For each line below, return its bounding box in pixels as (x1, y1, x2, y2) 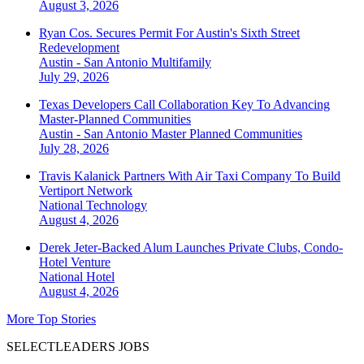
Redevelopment (39, 41, 119, 55)
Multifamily (151, 55, 211, 70)
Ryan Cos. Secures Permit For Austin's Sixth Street (39, 26, 300, 41)
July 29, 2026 (39, 70, 109, 84)
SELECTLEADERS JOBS (6, 340, 149, 354)
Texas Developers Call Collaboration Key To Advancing (39, 97, 330, 112)
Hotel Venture (39, 255, 110, 270)
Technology (86, 198, 147, 213)
